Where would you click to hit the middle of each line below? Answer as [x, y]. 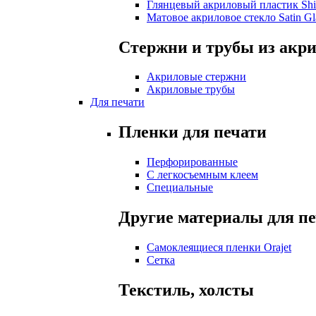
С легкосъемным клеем [202, 175]
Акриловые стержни [196, 77]
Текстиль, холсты [186, 290]
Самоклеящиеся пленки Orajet [219, 248]
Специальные [180, 188]
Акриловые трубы [191, 90]
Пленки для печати [193, 132]
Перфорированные [192, 162]
